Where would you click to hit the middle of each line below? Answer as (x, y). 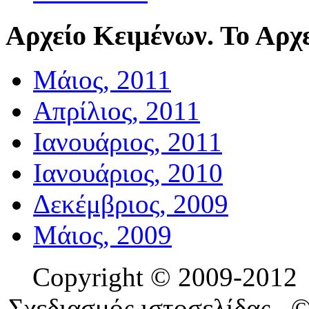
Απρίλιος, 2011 (117, 111)
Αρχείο (46, 35)
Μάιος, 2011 (102, 80)
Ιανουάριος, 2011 (128, 142)
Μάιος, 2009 (102, 235)
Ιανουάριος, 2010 (128, 173)
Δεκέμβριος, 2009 (131, 204)
